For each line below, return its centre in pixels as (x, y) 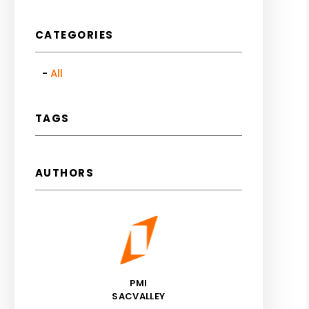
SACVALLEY (139, 296)
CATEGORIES (74, 35)
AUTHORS (64, 173)
